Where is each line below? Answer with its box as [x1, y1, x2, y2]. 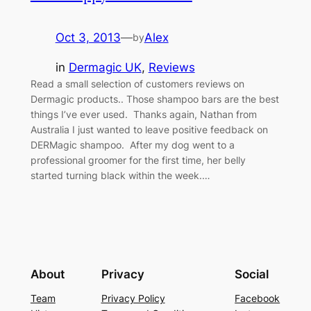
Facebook [235, 292, 280, 305]
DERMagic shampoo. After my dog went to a [30, 138, 235, 151]
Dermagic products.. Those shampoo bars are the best [30, 92, 279, 105]
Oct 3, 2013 [55, 30, 121, 44]
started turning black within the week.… [30, 169, 210, 181]
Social [235, 267, 269, 282]
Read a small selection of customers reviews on [30, 77, 244, 90]
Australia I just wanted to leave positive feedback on [30, 123, 268, 135]
